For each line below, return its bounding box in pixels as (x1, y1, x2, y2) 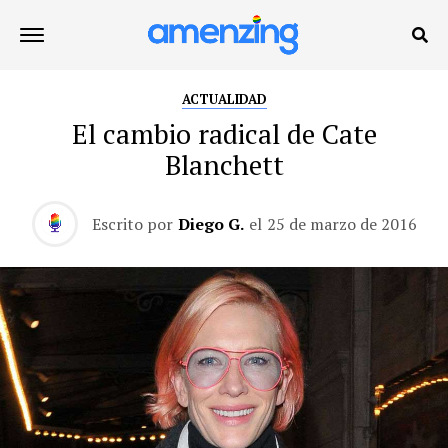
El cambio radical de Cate (71, 116, 377, 152)
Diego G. (177, 213, 244, 235)
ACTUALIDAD (181, 91, 267, 108)
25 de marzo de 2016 (266, 213, 417, 235)
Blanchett (164, 147, 284, 183)
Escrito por (91, 213, 173, 235)
